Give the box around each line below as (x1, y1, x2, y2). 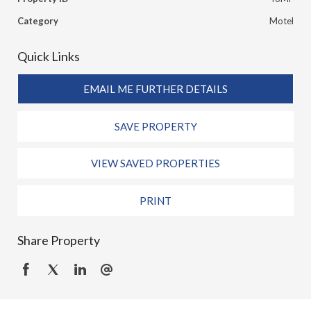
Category (17, 15, 58, 26)
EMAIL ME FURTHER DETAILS (83, 83, 228, 95)
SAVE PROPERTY (114, 119, 197, 133)
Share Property (17, 232, 100, 248)
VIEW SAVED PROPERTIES (91, 157, 220, 170)
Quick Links (17, 48, 80, 64)
